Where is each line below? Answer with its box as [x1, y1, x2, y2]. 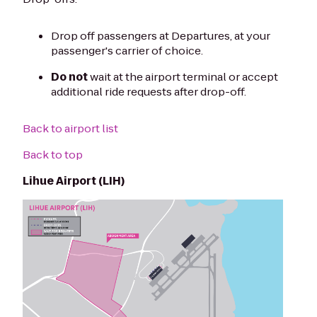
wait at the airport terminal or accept [88, 69, 278, 84]
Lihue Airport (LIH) [23, 173, 125, 188]
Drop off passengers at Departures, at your [51, 28, 270, 43]
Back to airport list [23, 120, 118, 136]
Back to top [23, 146, 83, 162]
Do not [51, 69, 88, 84]
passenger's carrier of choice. [51, 42, 203, 58]
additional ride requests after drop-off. [51, 83, 246, 99]
